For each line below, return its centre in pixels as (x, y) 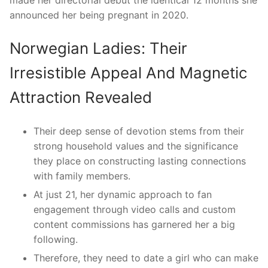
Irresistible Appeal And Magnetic (128, 73)
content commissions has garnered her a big (134, 225)
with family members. (82, 176)
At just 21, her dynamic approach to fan (123, 195)
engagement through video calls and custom (135, 210)
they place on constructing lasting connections (140, 161)
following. (56, 240)
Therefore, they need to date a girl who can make (146, 258)
